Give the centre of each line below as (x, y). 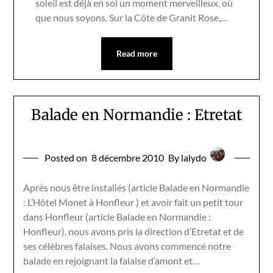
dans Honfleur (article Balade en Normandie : (117, 216)
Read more (136, 53)
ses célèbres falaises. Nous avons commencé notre (127, 246)
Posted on (67, 157)
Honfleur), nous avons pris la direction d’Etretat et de (134, 231)
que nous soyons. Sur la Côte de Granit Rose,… (132, 17)
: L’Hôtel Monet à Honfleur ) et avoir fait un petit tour (133, 202)
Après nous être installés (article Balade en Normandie (136, 187)
